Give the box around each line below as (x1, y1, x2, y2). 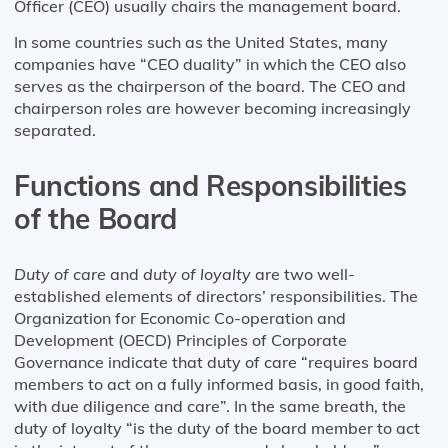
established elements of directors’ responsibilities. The (14, 285, 418, 306)
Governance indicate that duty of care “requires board (14, 351, 418, 372)
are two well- (251, 263, 355, 284)
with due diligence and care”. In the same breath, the (14, 395, 406, 416)
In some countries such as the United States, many (14, 31, 388, 52)
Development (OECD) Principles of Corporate (14, 329, 347, 350)
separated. (14, 119, 96, 140)
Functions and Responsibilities (14, 167, 407, 203)
